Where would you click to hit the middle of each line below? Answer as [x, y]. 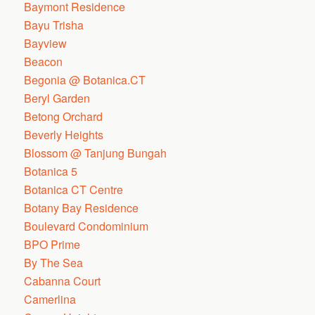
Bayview [46, 43]
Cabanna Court [63, 281]
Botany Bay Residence [82, 208]
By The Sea [54, 263]
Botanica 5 [51, 171]
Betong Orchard [64, 116]
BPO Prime [52, 244]
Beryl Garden [57, 98]
